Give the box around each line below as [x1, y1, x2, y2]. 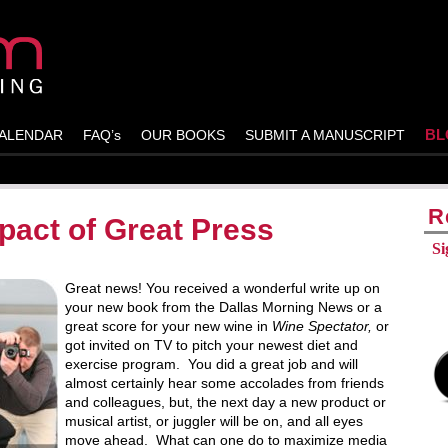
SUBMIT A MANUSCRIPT [245, 127, 405, 143]
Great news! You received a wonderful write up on [65, 280, 380, 296]
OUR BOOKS [141, 127, 225, 143]
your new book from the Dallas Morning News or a [65, 299, 382, 315]
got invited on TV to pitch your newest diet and [65, 337, 358, 353]
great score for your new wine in [65, 318, 272, 334]
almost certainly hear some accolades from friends [65, 375, 384, 391]
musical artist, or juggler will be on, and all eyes [65, 413, 363, 429]
